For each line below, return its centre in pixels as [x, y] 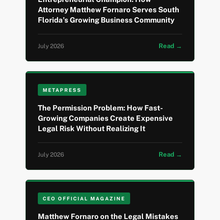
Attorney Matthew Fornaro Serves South [109, 10]
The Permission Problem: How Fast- [101, 108]
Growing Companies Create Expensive [106, 118]
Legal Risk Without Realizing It [92, 129]
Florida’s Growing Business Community [106, 20]
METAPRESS [62, 90]
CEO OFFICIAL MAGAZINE [84, 199]
